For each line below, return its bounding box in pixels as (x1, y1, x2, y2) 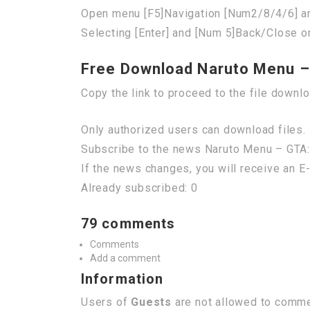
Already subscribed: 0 (81, 181, 198, 194)
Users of (81, 295, 131, 309)
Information (81, 271, 164, 287)
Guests (131, 295, 172, 309)
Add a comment (90, 253, 161, 264)
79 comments (81, 215, 176, 232)
